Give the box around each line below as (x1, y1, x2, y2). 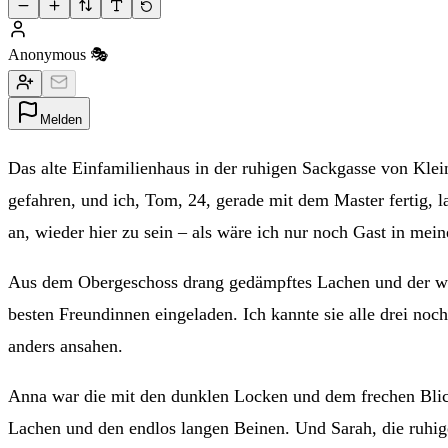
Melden (40, 112, 82, 128)
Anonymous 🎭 (8, 46, 108, 64)
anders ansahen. (8, 336, 123, 357)
